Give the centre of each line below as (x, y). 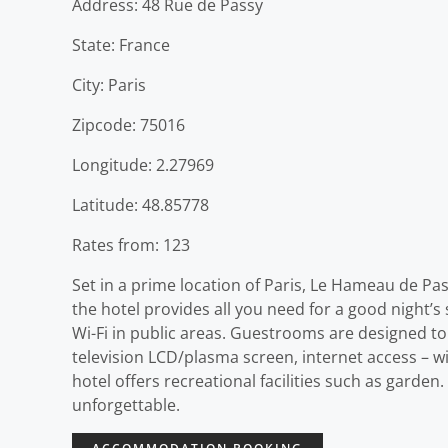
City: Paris (109, 85)
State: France (121, 45)
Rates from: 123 (131, 245)
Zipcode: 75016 (128, 125)
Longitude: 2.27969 (143, 165)
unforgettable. (126, 405)
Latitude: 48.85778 (140, 205)
